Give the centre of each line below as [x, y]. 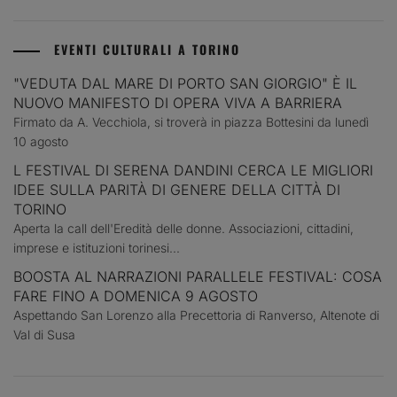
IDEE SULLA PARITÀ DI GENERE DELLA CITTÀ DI [177, 189]
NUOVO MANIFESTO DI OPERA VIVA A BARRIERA [178, 102]
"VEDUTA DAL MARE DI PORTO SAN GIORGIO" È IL [185, 83]
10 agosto [41, 141]
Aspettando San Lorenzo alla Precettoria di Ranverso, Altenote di [196, 315]
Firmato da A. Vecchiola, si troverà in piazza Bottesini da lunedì [191, 121]
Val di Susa [44, 334]
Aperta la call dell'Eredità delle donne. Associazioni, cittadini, [183, 228]
